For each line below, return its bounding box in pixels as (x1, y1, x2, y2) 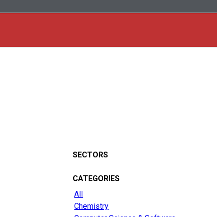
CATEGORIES (73, 174, 120, 184)
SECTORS (73, 150, 108, 160)
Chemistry (74, 201, 109, 211)
